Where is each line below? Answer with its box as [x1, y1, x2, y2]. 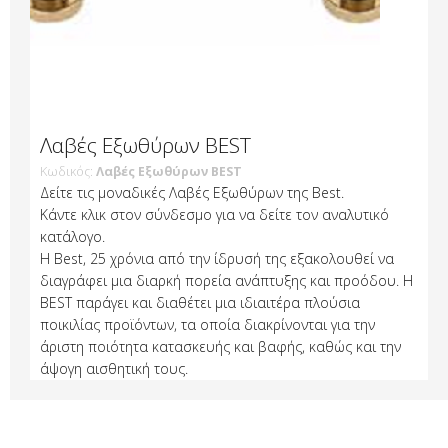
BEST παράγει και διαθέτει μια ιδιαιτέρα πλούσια [40, 293, 360, 312]
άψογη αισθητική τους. [40, 359, 188, 378]
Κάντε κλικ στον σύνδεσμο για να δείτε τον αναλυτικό [40, 205, 389, 224]
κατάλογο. [40, 227, 105, 246]
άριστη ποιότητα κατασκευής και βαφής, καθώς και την [40, 337, 401, 356]
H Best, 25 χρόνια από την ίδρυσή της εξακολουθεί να [40, 249, 394, 268]
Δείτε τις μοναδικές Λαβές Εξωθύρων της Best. [40, 183, 344, 202]
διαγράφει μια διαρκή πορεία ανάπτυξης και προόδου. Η [40, 271, 413, 290]
